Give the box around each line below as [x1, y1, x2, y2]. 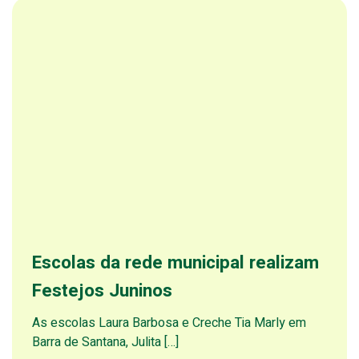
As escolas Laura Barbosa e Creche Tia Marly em [32, 313, 306, 333]
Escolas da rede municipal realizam [32, 250, 319, 276]
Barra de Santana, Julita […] [32, 333, 179, 352]
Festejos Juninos [32, 278, 172, 304]
